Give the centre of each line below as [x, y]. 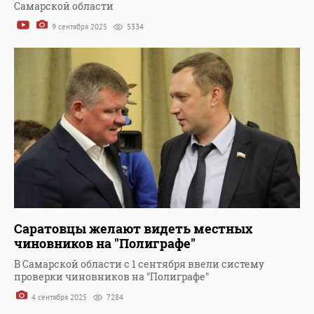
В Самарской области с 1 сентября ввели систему [139, 264]
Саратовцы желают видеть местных [133, 229]
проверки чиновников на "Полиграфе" [111, 277]
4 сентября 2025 [59, 298]
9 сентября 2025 [80, 27]
